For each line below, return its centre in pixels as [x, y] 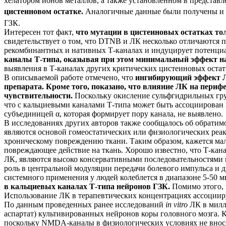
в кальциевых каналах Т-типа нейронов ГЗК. [87, 186]
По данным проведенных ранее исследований [85, 204]
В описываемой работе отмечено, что [70, 77]
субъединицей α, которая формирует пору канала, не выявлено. [114, 114]
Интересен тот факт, [40, 32]
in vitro [178, 204]
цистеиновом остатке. [45, 12]
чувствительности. [38, 95]
